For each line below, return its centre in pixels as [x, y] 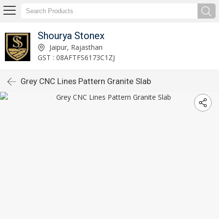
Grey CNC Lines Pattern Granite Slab [86, 81]
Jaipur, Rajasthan [75, 47]
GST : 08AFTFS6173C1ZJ [77, 57]
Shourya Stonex [71, 35]
